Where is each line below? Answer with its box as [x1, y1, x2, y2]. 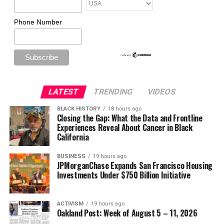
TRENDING [92, 86, 134, 96]
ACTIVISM [56, 200, 83, 207]
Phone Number [13, 18, 62, 26]
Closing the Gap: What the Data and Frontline [56, 111, 202, 124]
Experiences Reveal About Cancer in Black [56, 121, 192, 133]
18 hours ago [107, 105, 141, 112]
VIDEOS [146, 86, 177, 96]
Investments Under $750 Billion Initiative [56, 168, 190, 181]
